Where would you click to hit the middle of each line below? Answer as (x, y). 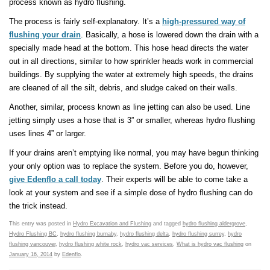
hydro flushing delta (144, 234)
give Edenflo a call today (55, 180)
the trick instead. (38, 206)
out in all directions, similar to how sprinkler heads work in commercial (131, 61)
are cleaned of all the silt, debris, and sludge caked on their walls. (123, 88)
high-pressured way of (204, 22)
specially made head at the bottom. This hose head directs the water (129, 48)
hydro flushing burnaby (88, 234)
